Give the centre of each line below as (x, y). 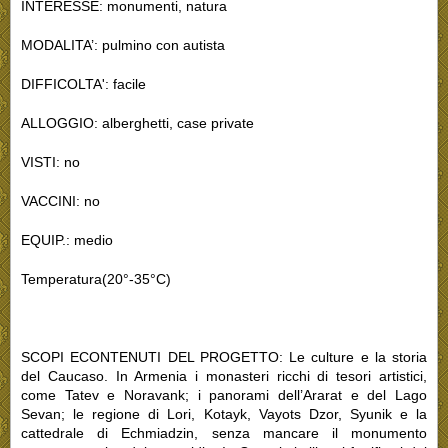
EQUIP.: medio (67, 239)
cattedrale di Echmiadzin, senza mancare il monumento (224, 432)
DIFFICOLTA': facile (83, 83)
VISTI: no (50, 161)
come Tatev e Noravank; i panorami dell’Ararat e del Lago (224, 394)
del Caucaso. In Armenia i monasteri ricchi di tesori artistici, (224, 375)
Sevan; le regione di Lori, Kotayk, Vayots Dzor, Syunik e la (224, 413)
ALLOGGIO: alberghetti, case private (137, 122)
